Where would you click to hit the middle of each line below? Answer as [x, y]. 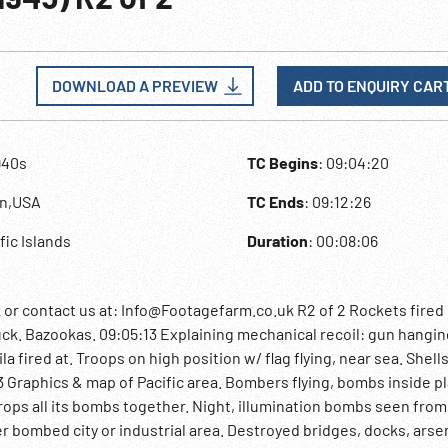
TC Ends [276, 201]
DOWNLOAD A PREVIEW [135, 85]
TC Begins [283, 162]
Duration [278, 240]
